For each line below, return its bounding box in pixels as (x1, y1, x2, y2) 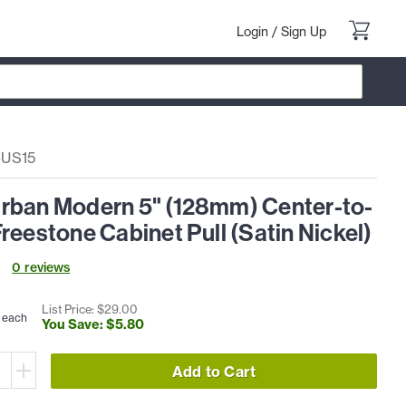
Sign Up (281, 24, 326, 40)
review (21, 259, 64, 276)
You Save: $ (42, 315, 116, 333)
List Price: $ (42, 301, 105, 316)
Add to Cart (171, 362, 256, 381)
